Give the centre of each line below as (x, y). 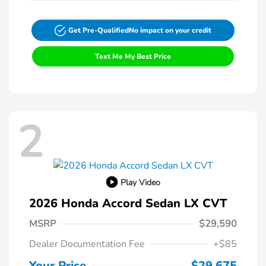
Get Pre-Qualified (99, 31)
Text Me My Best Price (133, 57)
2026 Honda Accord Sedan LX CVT (128, 204)
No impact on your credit (170, 31)
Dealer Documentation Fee (87, 244)
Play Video (140, 182)
